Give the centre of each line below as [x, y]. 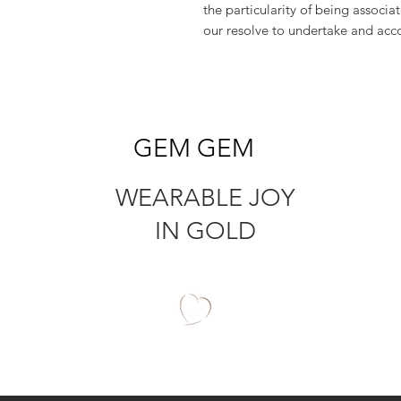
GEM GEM [194, 148]
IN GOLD [206, 231]
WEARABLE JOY [206, 198]
